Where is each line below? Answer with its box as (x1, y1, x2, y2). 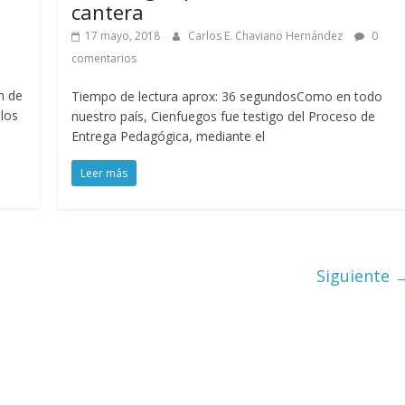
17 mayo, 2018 (85, 28, 161, 44)
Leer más (80, 165, 128, 182)
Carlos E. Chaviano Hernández (188, 28, 346, 44)
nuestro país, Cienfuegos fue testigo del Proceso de (71, 108, 376, 126)
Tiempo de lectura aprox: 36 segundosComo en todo (71, 88, 383, 106)
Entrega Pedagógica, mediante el (71, 127, 266, 146)
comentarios (71, 51, 137, 67)
